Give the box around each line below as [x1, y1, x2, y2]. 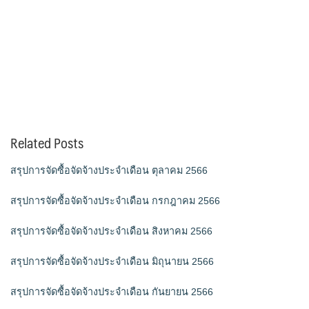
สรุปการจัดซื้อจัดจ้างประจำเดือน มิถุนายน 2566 [10, 256, 214, 268]
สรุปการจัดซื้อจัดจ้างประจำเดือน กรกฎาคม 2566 [10, 195, 220, 207]
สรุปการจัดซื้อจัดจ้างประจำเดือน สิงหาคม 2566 [10, 226, 212, 237]
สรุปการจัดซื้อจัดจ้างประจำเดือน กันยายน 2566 [10, 286, 213, 298]
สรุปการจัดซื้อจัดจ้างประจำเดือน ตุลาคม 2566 [10, 165, 208, 177]
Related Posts [10, 131, 83, 155]
